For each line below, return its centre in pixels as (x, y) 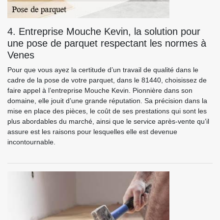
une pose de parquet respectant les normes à (107, 43)
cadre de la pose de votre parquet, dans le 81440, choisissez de (107, 80)
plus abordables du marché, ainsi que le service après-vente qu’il (108, 121)
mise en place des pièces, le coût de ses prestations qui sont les (107, 111)
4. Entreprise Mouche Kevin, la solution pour (104, 31)
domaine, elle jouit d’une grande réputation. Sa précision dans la (107, 101)
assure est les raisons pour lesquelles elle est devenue (92, 132)
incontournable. (31, 142)
